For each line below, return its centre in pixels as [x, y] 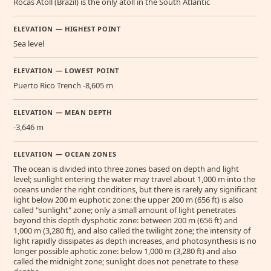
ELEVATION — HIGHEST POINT [67, 29]
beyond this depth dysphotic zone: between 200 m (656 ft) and [126, 220]
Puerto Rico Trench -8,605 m [63, 85]
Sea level [29, 44]
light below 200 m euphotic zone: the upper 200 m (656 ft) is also [128, 200]
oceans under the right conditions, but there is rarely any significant [135, 189]
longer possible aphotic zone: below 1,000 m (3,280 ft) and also [125, 251]
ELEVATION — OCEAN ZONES [65, 154]
